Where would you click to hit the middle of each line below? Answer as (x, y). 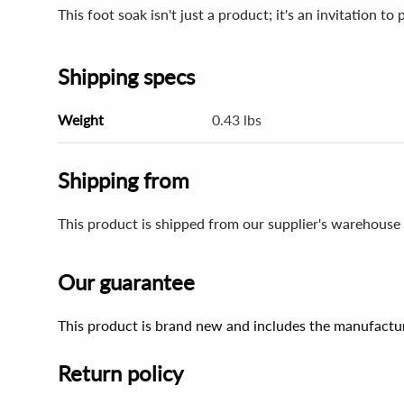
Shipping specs (126, 76)
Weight (81, 119)
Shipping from (124, 180)
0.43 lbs (237, 119)
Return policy (120, 373)
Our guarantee (126, 282)
